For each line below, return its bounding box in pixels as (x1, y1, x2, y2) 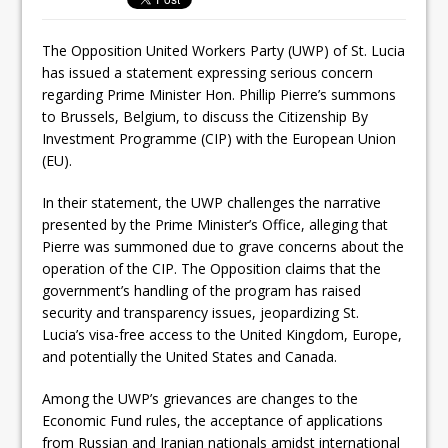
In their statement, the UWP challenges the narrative (42, 192, 382, 212)
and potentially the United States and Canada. (42, 346, 338, 366)
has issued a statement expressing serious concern (42, 62, 374, 82)
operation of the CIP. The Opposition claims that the (42, 258, 382, 278)
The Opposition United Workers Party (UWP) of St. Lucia (42, 40, 406, 60)
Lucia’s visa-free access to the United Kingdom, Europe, (42, 324, 403, 344)
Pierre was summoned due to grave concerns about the (42, 236, 405, 256)
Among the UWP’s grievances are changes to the (42, 388, 359, 408)
